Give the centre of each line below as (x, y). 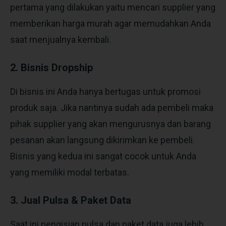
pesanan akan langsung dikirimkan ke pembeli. (102, 140)
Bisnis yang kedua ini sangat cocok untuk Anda (103, 156)
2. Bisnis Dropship (51, 67)
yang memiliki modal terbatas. (70, 172)
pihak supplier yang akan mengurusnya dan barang (110, 124)
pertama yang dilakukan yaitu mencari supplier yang (113, 7)
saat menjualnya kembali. (61, 39)
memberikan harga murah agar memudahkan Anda (110, 23)
